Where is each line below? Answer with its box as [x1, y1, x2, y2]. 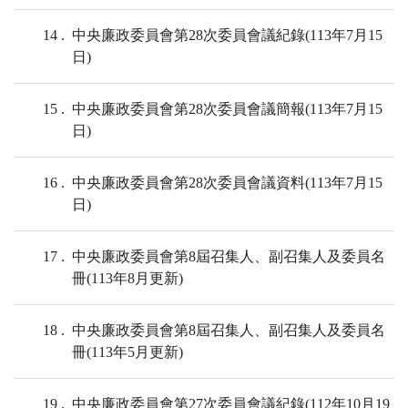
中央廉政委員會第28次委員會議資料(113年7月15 [72, 175, 382, 191]
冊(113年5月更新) [72, 344, 183, 361]
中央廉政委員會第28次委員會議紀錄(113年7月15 [72, 27, 382, 44]
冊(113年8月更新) [72, 270, 183, 287]
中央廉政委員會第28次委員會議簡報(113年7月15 [72, 101, 382, 117]
